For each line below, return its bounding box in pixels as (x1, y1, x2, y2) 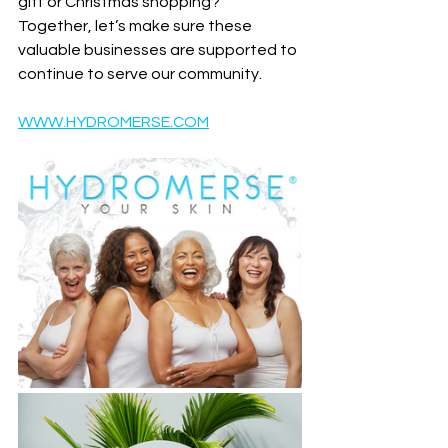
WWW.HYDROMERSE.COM (18, 114, 209, 130)
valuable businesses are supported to (18, 42, 300, 58)
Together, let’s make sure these (18, 18, 255, 34)
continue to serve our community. (18, 66, 262, 82)
